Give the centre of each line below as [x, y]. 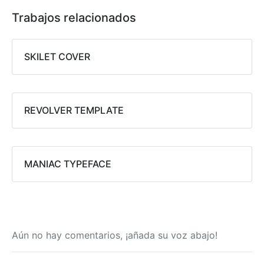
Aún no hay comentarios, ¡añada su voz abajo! [115, 235]
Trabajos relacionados [74, 17]
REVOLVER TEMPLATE [74, 110]
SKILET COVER [57, 56]
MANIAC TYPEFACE [68, 164]
